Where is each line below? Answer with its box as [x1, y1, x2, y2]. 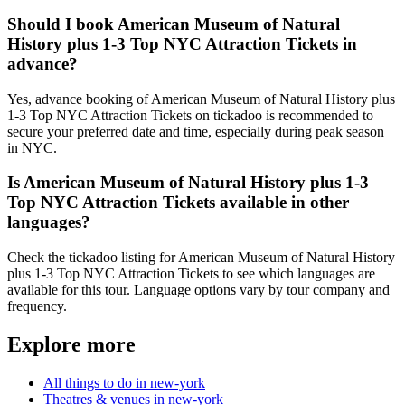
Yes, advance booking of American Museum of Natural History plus [7, 90, 395, 107]
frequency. [7, 297, 67, 314]
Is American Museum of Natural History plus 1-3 [7, 173, 369, 193]
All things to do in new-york [43, 374, 205, 391]
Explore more [7, 332, 136, 356]
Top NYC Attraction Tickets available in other [7, 193, 349, 212]
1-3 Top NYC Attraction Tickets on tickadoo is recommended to [7, 107, 373, 123]
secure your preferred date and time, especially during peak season [7, 123, 384, 139]
